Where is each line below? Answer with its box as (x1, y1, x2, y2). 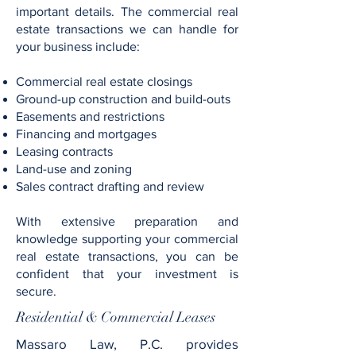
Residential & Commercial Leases (16, 308, 215, 326)
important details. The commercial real (16, 5, 238, 18)
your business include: (16, 40, 143, 53)
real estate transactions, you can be (16, 250, 238, 263)
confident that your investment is (16, 267, 238, 281)
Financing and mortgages (16, 127, 160, 141)
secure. (16, 284, 60, 298)
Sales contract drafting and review (16, 180, 207, 193)
